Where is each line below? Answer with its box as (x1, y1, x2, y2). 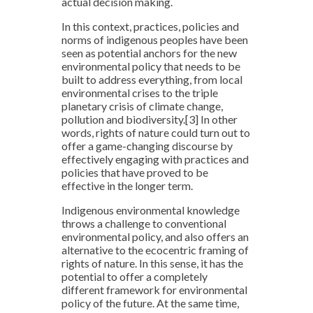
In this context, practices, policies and (61, 20, 239, 33)
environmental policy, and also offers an (61, 230, 249, 243)
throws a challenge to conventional (61, 217, 226, 230)
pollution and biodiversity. (61, 112, 185, 126)
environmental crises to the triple (61, 86, 218, 99)
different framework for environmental (61, 283, 247, 296)
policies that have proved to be (61, 166, 208, 179)
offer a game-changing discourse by (61, 139, 233, 152)
